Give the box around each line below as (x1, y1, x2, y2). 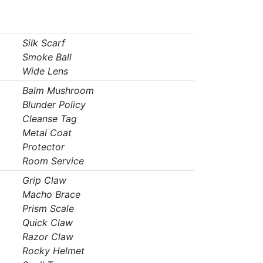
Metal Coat (22, 127, 72, 139)
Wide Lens (22, 65, 68, 77)
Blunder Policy (22, 99, 86, 110)
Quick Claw (22, 217, 73, 228)
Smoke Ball (22, 51, 72, 63)
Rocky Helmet (22, 245, 85, 257)
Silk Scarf (22, 37, 65, 49)
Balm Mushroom (22, 85, 94, 96)
